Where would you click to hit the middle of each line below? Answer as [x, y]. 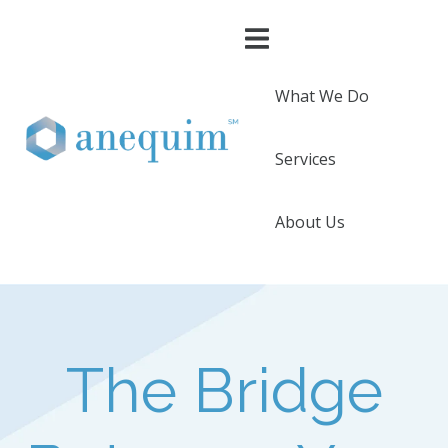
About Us [309, 221]
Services [305, 158]
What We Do [321, 95]
